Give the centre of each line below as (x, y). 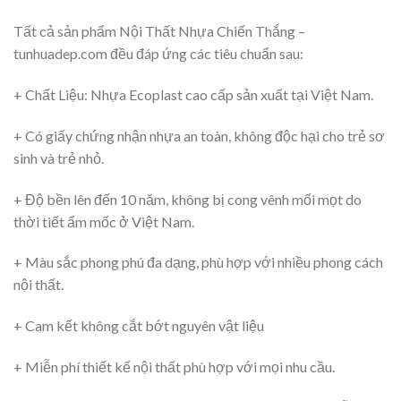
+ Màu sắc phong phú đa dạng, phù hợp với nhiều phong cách (198, 262)
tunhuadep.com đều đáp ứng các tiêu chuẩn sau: (158, 54)
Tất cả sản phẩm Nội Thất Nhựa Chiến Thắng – (159, 31)
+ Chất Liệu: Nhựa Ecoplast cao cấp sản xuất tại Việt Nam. (193, 94)
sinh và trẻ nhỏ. (59, 158)
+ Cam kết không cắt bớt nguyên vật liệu (139, 326)
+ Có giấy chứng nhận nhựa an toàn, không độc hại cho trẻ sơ (199, 135)
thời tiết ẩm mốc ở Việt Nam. (104, 221)
